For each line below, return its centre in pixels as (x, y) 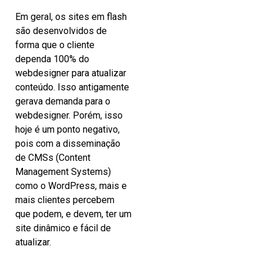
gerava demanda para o (63, 102)
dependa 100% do (52, 59)
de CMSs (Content (53, 158)
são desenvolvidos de (61, 31)
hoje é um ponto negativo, (68, 130)
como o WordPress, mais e (71, 186)
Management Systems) (63, 172)
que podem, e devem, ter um (73, 214)
